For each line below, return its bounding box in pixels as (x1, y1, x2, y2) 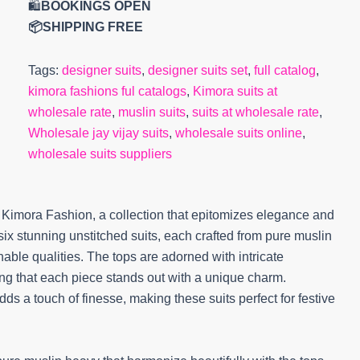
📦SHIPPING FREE (27, 20, 143, 34)
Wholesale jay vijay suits (27, 126, 169, 140)
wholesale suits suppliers (27, 147, 172, 161)
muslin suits (117, 105, 186, 119)
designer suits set (147, 63, 247, 77)
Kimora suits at (192, 84, 277, 98)
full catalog (253, 63, 316, 77)
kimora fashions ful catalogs (27, 84, 186, 98)
